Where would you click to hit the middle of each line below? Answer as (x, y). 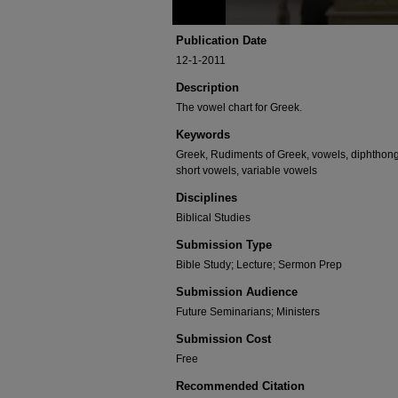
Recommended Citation (240, 386)
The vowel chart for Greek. (239, 107)
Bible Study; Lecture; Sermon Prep (259, 265)
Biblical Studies (213, 218)
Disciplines (207, 198)
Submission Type (224, 245)
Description (207, 88)
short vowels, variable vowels (247, 171)
